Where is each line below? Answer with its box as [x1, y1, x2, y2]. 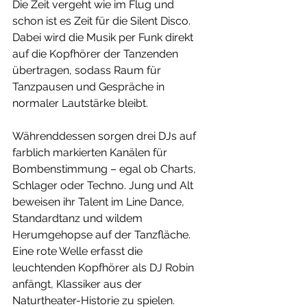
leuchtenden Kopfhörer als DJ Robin [12, 261, 197, 275]
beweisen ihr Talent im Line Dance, [12, 195, 187, 209]
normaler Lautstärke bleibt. [12, 97, 151, 110]
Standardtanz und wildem [12, 212, 145, 225]
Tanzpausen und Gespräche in [12, 80, 167, 94]
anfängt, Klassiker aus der [12, 278, 145, 291]
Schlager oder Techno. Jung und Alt [12, 179, 196, 193]
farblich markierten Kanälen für [12, 146, 170, 160]
